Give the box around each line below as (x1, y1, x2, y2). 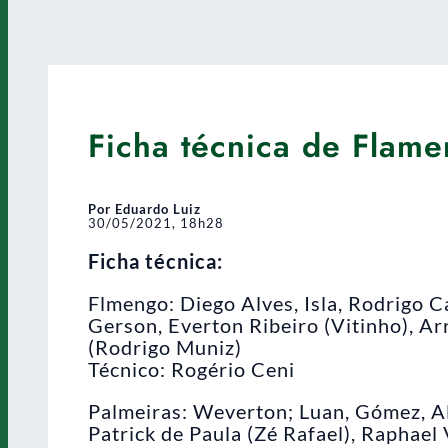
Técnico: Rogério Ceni (88, 356, 295, 381)
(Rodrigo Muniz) (88, 334, 242, 359)
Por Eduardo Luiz (88, 200, 201, 217)
